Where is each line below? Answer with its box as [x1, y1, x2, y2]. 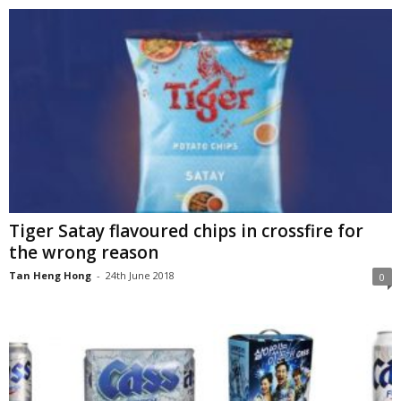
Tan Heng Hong [9, 268, 91, 282]
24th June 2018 [106, 268, 175, 282]
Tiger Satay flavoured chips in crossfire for [9, 218, 363, 243]
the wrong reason [9, 240, 158, 264]
